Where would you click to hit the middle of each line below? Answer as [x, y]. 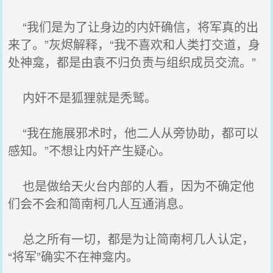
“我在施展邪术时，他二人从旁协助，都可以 [133, 133]
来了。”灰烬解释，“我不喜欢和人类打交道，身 [134, 44]
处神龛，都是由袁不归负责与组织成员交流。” [132, 62]
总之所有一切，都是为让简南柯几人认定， [131, 239]
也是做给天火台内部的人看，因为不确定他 [131, 186]
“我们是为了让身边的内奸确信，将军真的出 [133, 27]
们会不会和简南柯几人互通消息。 [100, 203]
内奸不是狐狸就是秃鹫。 [83, 97]
